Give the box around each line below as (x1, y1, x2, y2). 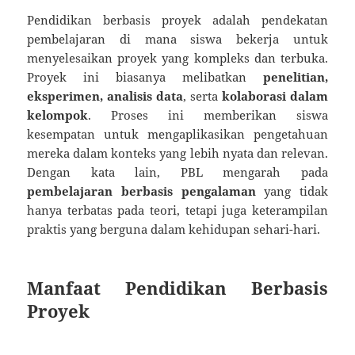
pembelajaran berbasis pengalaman (27, 182, 256, 199)
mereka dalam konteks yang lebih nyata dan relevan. (27, 144, 328, 161)
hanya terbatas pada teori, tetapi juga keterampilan (27, 201, 328, 218)
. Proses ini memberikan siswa (88, 106, 328, 123)
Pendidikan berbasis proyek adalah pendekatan (27, 11, 328, 28)
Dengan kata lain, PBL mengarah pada (27, 163, 328, 180)
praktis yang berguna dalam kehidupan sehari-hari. (27, 220, 321, 237)
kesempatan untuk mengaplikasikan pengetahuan (27, 125, 328, 142)
